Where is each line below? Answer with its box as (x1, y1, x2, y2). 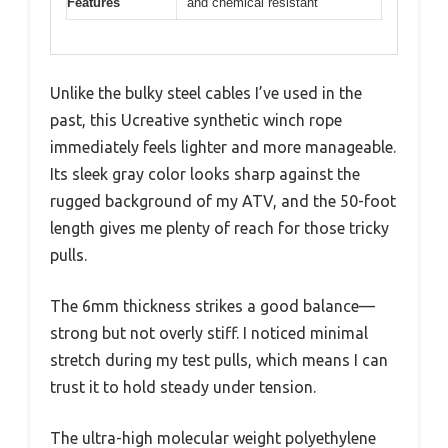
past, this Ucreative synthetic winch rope (50, 111, 342, 130)
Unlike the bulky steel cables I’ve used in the (50, 84, 362, 103)
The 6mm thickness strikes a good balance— (50, 297, 375, 316)
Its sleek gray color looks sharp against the (50, 165, 360, 184)
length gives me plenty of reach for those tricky (50, 219, 389, 238)
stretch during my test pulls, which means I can (50, 351, 388, 370)
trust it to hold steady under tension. (50, 378, 316, 397)
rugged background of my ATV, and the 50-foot (50, 192, 396, 211)
